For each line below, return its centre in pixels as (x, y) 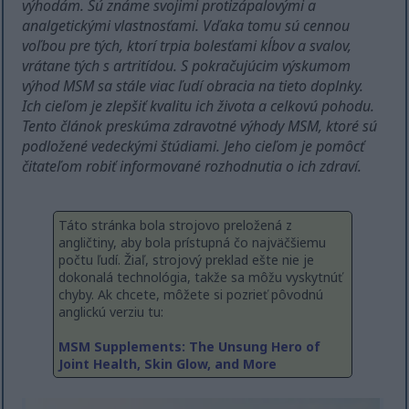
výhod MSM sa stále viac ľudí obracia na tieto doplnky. (193, 86)
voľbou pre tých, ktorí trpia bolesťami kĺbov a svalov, (187, 46)
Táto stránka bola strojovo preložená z (175, 225)
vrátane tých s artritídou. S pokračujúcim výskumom (187, 66)
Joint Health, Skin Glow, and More (168, 364)
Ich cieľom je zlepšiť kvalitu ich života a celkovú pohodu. (199, 106)
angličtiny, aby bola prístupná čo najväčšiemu (192, 243)
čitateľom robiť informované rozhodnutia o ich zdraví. (192, 167)
